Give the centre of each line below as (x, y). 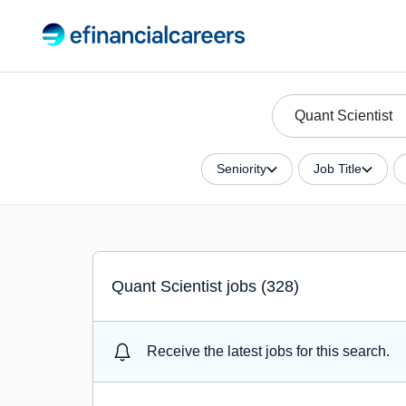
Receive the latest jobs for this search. (268, 351)
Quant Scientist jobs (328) (205, 286)
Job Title (337, 169)
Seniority (241, 169)
